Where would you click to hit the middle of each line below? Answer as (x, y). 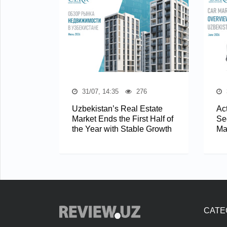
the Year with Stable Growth (122, 129)
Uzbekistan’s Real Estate (117, 108)
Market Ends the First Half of (123, 119)
